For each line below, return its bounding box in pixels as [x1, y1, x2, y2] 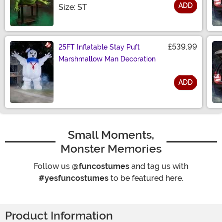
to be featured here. [109, 173, 183, 183]
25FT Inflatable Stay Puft [58, 43, 140, 52]
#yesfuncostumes [39, 173, 109, 183]
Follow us [34, 162, 72, 171]
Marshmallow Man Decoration [58, 55, 156, 63]
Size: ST [58, 2, 87, 12]
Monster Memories [60, 142, 162, 156]
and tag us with [129, 162, 188, 171]
